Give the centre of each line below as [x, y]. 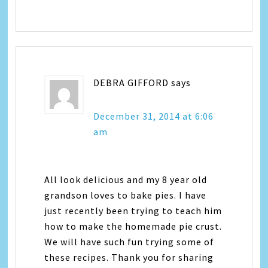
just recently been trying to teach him [133, 210]
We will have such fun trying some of [130, 241]
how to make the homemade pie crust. [133, 226]
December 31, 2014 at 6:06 [154, 116]
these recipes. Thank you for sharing [129, 257]
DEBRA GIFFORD [131, 82]
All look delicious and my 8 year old [126, 179]
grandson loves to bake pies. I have [126, 195]
